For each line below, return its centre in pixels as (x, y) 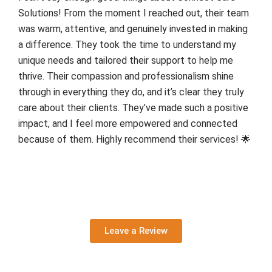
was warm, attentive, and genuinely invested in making (133, 29)
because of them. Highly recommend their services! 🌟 (134, 139)
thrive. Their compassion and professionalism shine (126, 76)
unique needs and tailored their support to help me (126, 60)
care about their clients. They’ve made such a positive (133, 107)
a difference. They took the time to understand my (127, 44)
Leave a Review (136, 230)
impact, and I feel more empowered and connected (128, 123)
